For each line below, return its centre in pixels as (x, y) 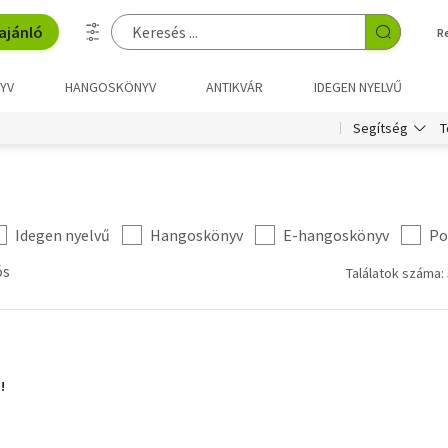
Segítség (380, 128)
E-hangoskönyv (336, 235)
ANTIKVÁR (235, 87)
